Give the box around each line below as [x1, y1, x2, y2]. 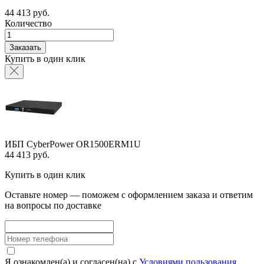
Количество [5, 18, 52, 28]
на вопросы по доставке [5, 200, 101, 210]
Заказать [9, 42, 41, 52]
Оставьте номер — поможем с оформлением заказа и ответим [5, 189, 253, 200]
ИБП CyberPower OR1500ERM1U [5, 138, 141, 149]
